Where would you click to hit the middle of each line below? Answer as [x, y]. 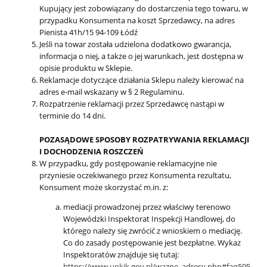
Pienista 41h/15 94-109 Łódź [89, 32]
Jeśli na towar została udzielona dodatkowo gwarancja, [135, 44]
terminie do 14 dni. [72, 115]
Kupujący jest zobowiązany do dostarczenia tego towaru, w [144, 8]
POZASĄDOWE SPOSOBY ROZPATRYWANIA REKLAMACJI [144, 139]
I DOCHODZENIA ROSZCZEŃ [91, 151]
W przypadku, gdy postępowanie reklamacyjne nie [128, 163]
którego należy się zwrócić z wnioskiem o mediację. [153, 230]
